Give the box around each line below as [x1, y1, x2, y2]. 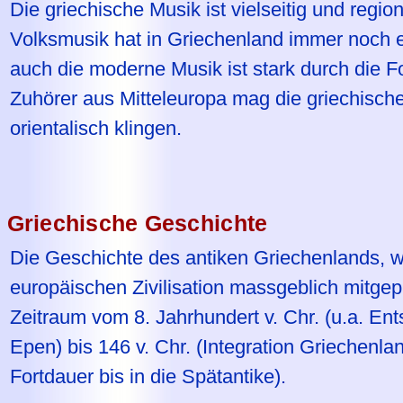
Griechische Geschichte [6, 210, 268, 236]
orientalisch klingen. [9, 117, 182, 140]
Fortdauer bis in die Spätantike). [9, 364, 286, 388]
